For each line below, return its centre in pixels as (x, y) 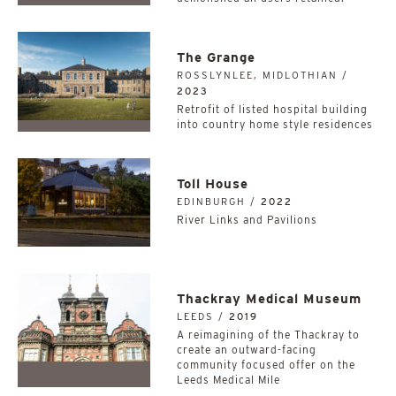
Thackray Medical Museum (269, 299)
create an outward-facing (247, 350)
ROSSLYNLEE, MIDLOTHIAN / (263, 75)
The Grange (216, 57)
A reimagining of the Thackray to (268, 335)
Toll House (213, 184)
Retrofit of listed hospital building (272, 109)
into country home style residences (275, 124)
